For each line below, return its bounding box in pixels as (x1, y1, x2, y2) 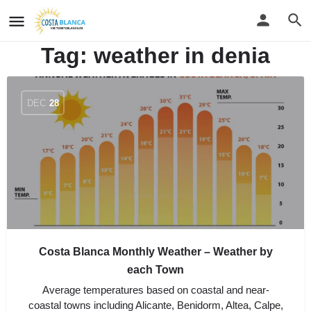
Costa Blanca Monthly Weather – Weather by (38, 246, 273, 258)
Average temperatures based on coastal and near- (42, 284, 269, 296)
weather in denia (94, 43, 270, 68)
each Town (127, 264, 184, 276)
